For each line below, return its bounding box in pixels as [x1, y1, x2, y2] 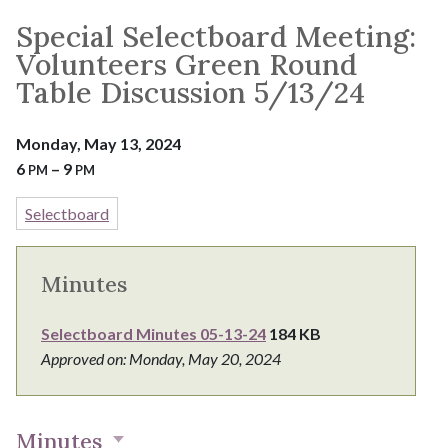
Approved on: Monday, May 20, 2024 [41, 349, 281, 369]
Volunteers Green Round [16, 45, 357, 83]
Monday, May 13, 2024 [16, 133, 181, 153]
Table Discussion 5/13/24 [16, 73, 365, 111]
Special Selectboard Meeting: [16, 17, 416, 55]
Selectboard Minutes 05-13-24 [41, 324, 266, 344]
